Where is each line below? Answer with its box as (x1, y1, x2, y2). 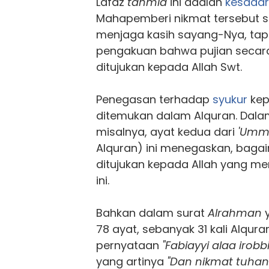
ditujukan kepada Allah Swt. (96, 59, 242, 74)
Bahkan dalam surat (96, 205, 208, 220)
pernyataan (96, 237, 162, 253)
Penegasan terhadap (96, 91, 213, 107)
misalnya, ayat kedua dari (96, 124, 238, 139)
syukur (213, 91, 247, 107)
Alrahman (208, 205, 262, 220)
